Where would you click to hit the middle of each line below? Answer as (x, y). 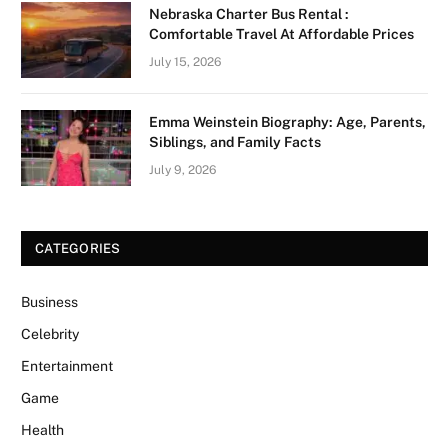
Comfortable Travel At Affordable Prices (281, 33)
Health (42, 429)
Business (49, 301)
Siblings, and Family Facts (235, 141)
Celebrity (50, 333)
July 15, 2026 (185, 61)
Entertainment (67, 365)
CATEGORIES (78, 248)
